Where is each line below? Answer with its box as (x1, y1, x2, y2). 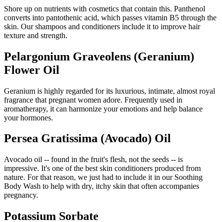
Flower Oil (4, 63, 59, 76)
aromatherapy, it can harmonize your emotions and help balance (4, 104, 203, 113)
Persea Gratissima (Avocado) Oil (4, 132, 171, 145)
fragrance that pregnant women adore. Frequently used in (4, 95, 182, 104)
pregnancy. (4, 191, 38, 200)
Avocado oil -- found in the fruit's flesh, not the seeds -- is (4, 155, 183, 164)
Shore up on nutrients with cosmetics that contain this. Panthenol (4, 4, 205, 13)
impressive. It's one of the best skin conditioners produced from (4, 164, 201, 173)
